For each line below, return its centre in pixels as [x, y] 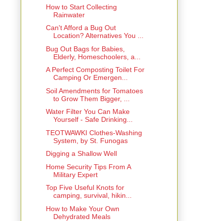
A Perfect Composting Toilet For [95, 70]
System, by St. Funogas [90, 140]
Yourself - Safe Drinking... [93, 120]
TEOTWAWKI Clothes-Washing [94, 132]
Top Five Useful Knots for [85, 188]
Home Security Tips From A [88, 166]
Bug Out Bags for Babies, [85, 49]
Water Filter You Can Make [88, 112]
